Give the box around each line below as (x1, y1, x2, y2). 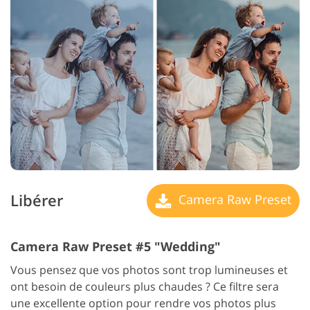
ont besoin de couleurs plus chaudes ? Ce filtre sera (10, 278, 279, 294)
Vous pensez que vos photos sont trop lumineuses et (10, 262, 288, 277)
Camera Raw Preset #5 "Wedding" (10, 237, 221, 255)
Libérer (10, 190, 63, 212)
